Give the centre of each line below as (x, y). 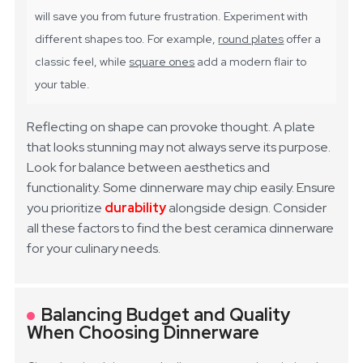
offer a (303, 39)
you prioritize (66, 208)
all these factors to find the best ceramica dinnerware (181, 228)
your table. (63, 85)
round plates (251, 39)
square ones (162, 62)
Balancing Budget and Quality (166, 315)
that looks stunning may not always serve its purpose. (179, 147)
